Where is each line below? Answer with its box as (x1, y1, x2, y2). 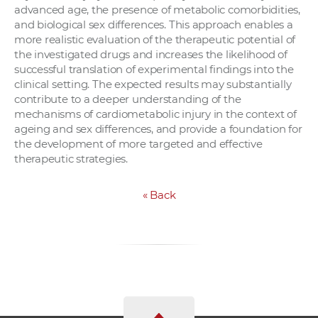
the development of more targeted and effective (14, 137, 263, 151)
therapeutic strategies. (14, 152, 128, 166)
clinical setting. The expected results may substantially (14, 77, 292, 92)
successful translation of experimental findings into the (14, 62, 294, 77)
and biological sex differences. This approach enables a (14, 18, 293, 32)
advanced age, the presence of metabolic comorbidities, (14, 3, 300, 17)
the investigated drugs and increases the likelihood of (14, 48, 287, 62)
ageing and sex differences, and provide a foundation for (14, 122, 302, 136)
